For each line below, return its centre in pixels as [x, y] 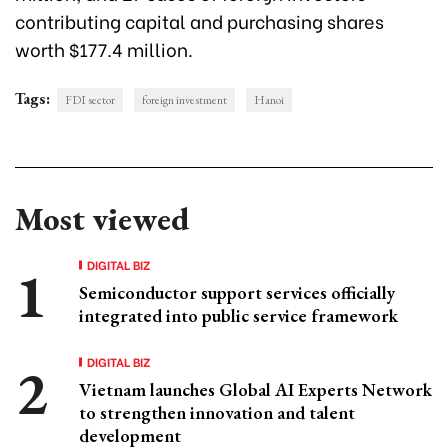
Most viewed [102, 218]
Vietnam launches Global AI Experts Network [255, 389]
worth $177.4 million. [104, 48]
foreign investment [184, 99]
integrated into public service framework [238, 315]
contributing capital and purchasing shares [199, 20]
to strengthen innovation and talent [217, 412]
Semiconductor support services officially [237, 292]
